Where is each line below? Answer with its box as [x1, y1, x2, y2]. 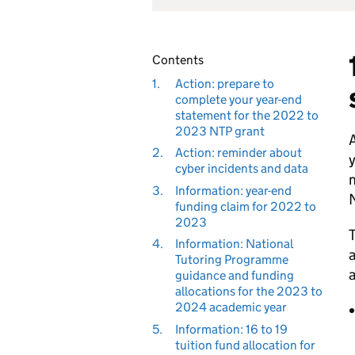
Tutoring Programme [174, 252, 288, 267]
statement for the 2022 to [174, 107, 319, 123]
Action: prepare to [174, 75, 274, 91]
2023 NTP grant [174, 123, 265, 139]
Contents [152, 52, 204, 67]
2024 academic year [174, 300, 287, 315]
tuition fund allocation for [174, 337, 315, 353]
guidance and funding [174, 268, 294, 283]
